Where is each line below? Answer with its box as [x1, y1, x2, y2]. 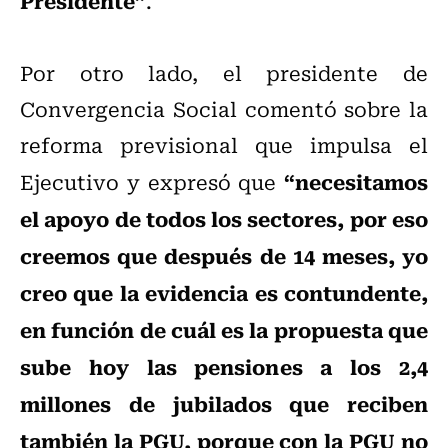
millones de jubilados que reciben [20, 387, 428, 420]
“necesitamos [284, 165, 428, 198]
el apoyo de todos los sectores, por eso [20, 202, 428, 235]
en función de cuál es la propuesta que [20, 313, 428, 346]
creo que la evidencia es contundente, [20, 276, 428, 309]
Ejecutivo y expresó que [20, 166, 284, 198]
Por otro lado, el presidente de [20, 57, 428, 89]
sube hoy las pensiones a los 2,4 [20, 350, 428, 383]
